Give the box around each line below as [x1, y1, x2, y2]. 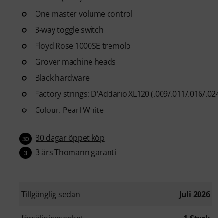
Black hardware [35, 72, 90, 83]
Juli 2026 [179, 189, 210, 200]
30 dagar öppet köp [36, 132, 105, 143]
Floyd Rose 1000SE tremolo [35, 40, 131, 51]
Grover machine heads [35, 56, 116, 67]
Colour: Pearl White [35, 104, 104, 115]
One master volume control [35, 8, 133, 19]
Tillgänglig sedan [21, 189, 80, 200]
